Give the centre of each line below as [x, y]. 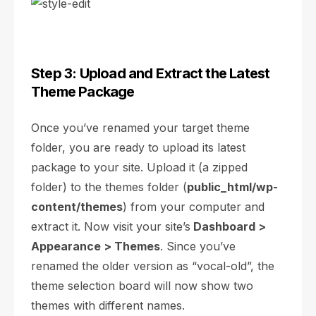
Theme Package [83, 92]
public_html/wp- [232, 187]
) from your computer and [194, 207]
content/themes [77, 207]
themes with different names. [108, 305]
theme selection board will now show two [142, 286]
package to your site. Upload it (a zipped [139, 167]
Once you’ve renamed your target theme [140, 128]
